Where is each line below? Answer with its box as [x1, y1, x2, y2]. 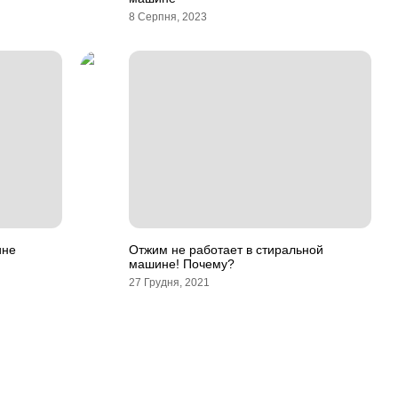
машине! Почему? [129, 257, 235, 271]
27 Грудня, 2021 [129, 276, 210, 289]
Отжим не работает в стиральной [129, 243, 323, 257]
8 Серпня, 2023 [129, 11, 207, 23]
